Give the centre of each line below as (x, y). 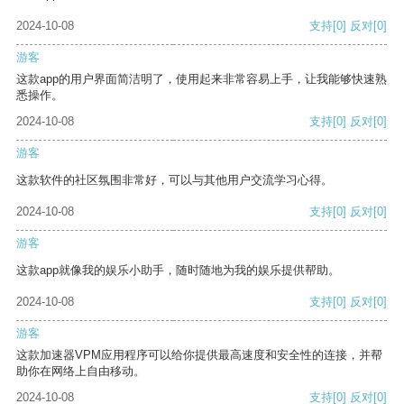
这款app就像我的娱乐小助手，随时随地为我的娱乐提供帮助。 (178, 271)
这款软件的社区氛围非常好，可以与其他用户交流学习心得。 (174, 180)
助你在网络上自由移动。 (81, 372)
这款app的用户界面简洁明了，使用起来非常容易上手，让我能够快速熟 (202, 79)
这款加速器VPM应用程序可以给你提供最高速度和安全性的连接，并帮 (199, 355)
